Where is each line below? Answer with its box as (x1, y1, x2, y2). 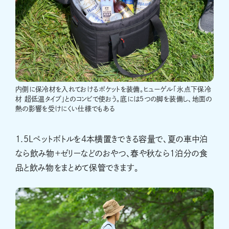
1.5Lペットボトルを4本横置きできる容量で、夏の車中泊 (15, 134, 208, 143)
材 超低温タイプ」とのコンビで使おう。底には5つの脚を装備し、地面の (15, 95, 212, 102)
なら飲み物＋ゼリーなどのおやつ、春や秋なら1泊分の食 (15, 149, 208, 157)
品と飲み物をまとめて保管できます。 (15, 163, 139, 172)
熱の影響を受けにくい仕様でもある (15, 105, 116, 112)
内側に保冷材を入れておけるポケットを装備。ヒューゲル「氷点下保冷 (15, 85, 211, 93)
